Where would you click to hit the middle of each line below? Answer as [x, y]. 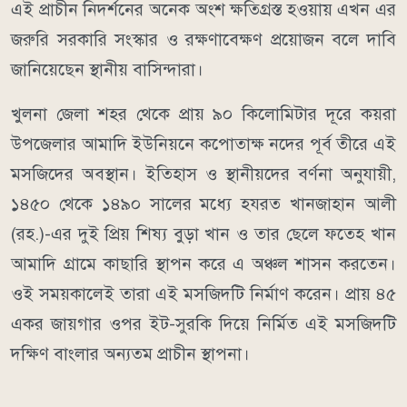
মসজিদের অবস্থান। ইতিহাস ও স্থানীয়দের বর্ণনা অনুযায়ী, [203, 174]
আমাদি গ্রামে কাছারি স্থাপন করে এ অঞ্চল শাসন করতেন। [203, 264]
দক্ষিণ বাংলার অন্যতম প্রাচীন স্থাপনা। [130, 354]
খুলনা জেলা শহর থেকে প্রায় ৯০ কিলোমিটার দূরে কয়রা [203, 114]
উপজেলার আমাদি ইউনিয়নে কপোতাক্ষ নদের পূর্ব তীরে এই [203, 144]
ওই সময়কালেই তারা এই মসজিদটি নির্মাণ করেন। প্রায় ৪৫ [203, 294]
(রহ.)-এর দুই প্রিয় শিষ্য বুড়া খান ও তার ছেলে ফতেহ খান [203, 234]
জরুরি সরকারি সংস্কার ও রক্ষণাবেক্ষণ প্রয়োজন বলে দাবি [203, 40]
